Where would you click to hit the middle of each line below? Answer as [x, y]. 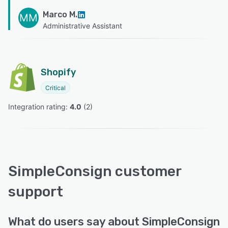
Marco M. [60, 15]
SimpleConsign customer [95, 172]
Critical [55, 88]
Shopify [58, 73]
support [36, 192]
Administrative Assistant [82, 26]
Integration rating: [39, 107]
